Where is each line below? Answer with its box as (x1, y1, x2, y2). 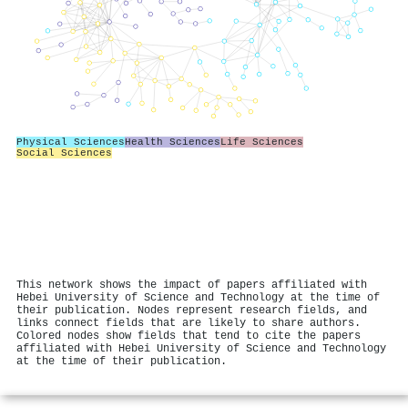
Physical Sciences (16, 136, 125, 148)
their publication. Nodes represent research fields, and (16, 304, 367, 317)
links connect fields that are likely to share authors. (16, 317, 361, 330)
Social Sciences (16, 147, 112, 158)
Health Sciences (125, 136, 220, 148)
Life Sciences (220, 136, 303, 148)
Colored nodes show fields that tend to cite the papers (16, 330, 361, 342)
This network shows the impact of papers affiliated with (16, 279, 367, 291)
